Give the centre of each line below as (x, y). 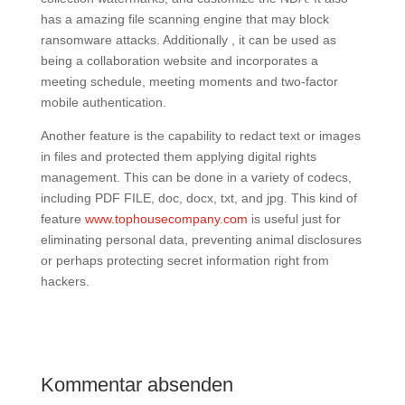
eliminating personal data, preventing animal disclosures (201, 240)
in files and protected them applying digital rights (178, 156)
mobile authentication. (103, 102)
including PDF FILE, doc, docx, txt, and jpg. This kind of (198, 198)
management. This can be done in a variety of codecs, (196, 177)
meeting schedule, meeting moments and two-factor (189, 81)
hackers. (65, 281)
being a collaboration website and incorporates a (179, 61)
